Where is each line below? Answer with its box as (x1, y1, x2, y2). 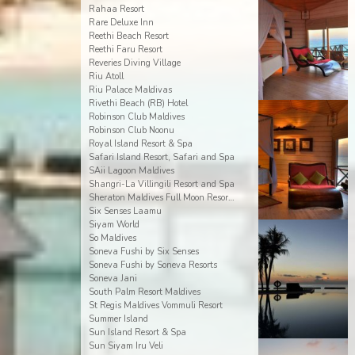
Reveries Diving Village (88, 57, 181, 69)
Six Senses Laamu (88, 205, 162, 217)
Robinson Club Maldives (88, 111, 185, 123)
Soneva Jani (88, 273, 137, 284)
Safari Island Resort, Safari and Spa (88, 151, 235, 163)
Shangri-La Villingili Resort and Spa (88, 178, 235, 190)
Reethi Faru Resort (88, 44, 162, 55)
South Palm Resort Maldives (88, 286, 200, 298)
